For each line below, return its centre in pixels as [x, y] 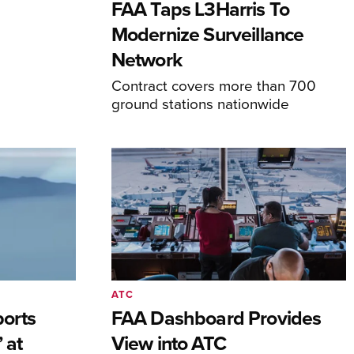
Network [146, 60]
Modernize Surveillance [207, 34]
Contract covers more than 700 [213, 85]
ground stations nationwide [200, 104]
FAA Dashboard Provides [216, 317]
